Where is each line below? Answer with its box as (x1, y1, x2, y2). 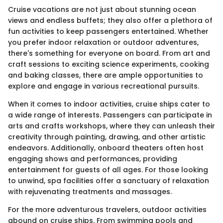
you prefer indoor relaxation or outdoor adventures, (8, 37, 199, 47)
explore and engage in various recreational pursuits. (8, 81, 199, 91)
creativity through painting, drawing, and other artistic (8, 131, 206, 142)
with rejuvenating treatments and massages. (8, 186, 172, 197)
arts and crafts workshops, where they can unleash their (8, 120, 215, 131)
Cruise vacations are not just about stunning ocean (8, 4, 196, 14)
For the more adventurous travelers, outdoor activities (8, 204, 207, 215)
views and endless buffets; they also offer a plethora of (8, 15, 213, 25)
